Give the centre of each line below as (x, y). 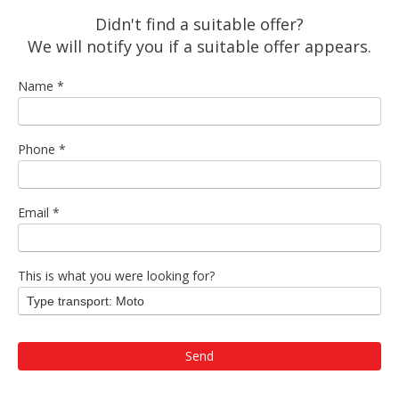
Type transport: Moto (85, 301)
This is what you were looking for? (116, 276)
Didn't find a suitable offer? (199, 24)
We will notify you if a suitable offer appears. (199, 47)
